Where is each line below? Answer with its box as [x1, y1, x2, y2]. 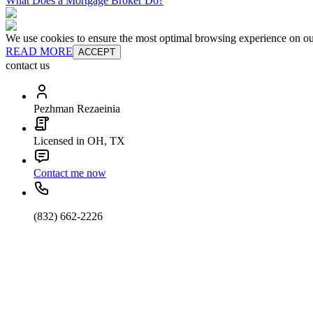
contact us [6, 59, 50, 72]
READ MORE [6, 45, 73, 58]
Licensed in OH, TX [34, 135, 125, 147]
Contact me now [34, 167, 106, 180]
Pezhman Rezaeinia [34, 103, 120, 115]
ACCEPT [78, 47, 115, 58]
